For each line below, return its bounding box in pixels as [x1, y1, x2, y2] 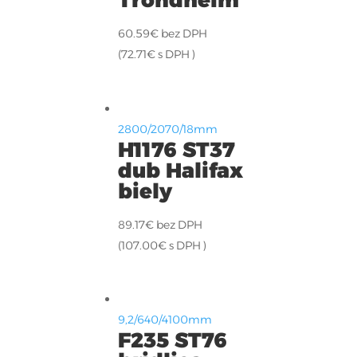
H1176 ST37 [118, 136, 236, 163]
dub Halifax [118, 157, 244, 183]
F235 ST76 [118, 328, 228, 354]
